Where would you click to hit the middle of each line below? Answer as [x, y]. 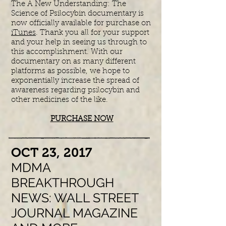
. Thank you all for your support [93, 33]
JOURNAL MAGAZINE [74, 213]
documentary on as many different [73, 62]
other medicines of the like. [60, 100]
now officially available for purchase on [81, 23]
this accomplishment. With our [67, 52]
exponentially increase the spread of [75, 81]
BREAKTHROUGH [63, 183]
